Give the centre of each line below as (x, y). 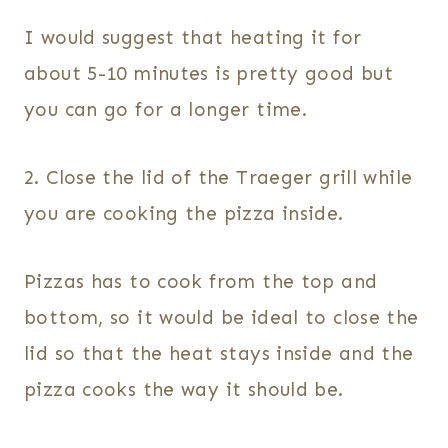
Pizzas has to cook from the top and (201, 282)
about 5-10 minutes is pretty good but (209, 74)
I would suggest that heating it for (193, 38)
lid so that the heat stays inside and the (219, 354)
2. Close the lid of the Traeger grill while (218, 178)
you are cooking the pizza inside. (184, 214)
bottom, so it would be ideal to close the (221, 318)
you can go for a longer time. (166, 110)
